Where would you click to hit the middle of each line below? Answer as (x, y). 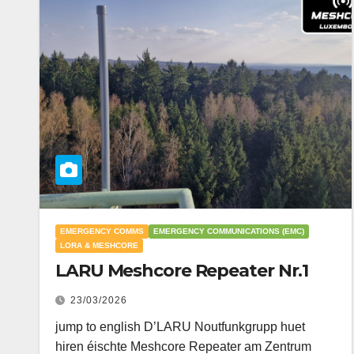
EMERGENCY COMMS (102, 231)
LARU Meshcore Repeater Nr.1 (182, 271)
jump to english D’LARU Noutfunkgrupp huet (180, 327)
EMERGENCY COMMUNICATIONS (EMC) (229, 231)
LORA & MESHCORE (99, 245)
